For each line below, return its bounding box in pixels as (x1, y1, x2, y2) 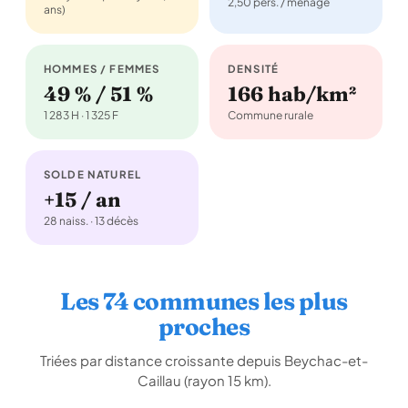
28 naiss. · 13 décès (44, 214, 138, 228)
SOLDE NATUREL (44, 168, 141, 181)
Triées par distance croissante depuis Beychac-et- (40, 352, 368, 369)
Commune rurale (228, 108, 313, 122)
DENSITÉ (228, 62, 280, 76)
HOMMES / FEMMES (44, 62, 160, 76)
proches (158, 312, 250, 342)
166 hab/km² (228, 81, 357, 107)
